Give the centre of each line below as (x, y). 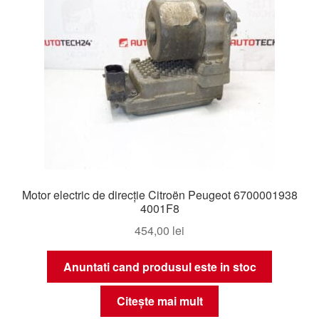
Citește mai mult (159, 301)
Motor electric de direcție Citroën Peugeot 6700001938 (159, 195)
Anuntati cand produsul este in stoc (159, 266)
